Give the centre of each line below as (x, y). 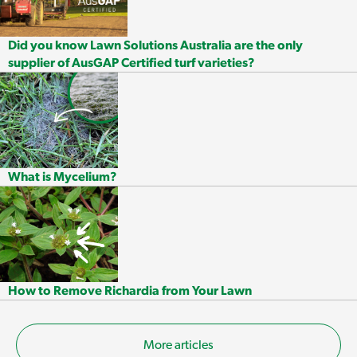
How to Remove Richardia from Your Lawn (130, 291)
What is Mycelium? (63, 177)
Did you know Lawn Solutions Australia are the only (155, 46)
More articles (178, 345)
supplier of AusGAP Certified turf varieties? (131, 63)
